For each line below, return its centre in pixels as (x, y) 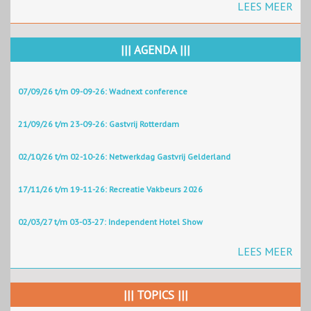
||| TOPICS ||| (155, 295)
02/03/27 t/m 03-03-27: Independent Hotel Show (110, 222)
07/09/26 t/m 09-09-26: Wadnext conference (103, 92)
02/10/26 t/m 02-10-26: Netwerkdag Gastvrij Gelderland (124, 157)
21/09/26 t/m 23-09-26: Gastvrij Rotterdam (99, 124)
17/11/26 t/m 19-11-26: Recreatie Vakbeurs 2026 (110, 190)
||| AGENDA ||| (155, 50)
